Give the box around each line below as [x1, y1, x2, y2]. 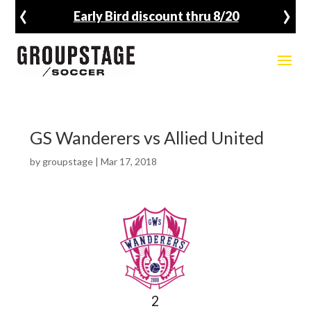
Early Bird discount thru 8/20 [73, 8, 239, 24]
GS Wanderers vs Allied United [29, 127, 264, 148]
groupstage [42, 155, 93, 167]
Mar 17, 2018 [100, 155, 157, 167]
